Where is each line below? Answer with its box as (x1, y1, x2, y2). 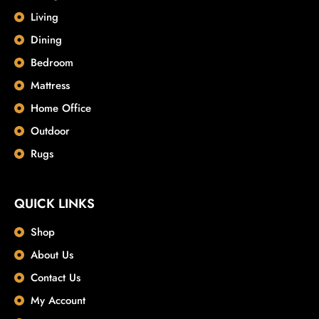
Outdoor (30, 123, 70, 140)
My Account (30, 293, 85, 309)
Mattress (30, 78, 70, 94)
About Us (30, 247, 73, 263)
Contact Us (30, 270, 80, 286)
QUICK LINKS (14, 194, 95, 214)
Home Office (30, 100, 91, 117)
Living (30, 9, 58, 26)
